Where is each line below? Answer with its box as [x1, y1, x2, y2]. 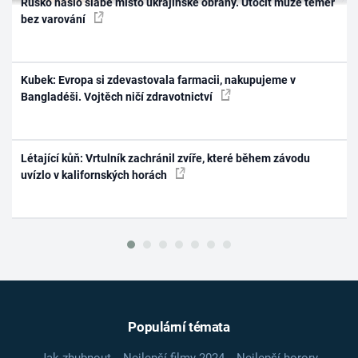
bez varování [21, 12, 89, 26]
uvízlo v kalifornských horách [21, 168, 170, 181]
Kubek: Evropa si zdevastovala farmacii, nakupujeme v [21, 74, 296, 87]
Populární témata [128, 319, 230, 336]
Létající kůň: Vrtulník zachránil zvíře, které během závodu [21, 151, 311, 165]
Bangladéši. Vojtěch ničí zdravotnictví [21, 90, 216, 104]
